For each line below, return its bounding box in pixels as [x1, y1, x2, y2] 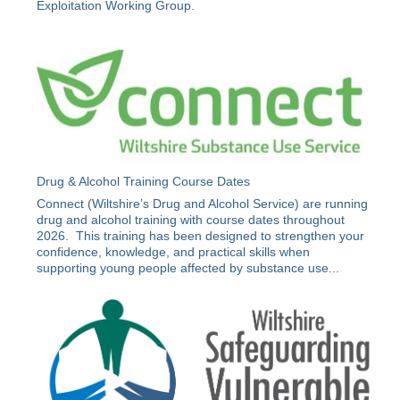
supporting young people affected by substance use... [37, 260, 340, 275]
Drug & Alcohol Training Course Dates [37, 173, 251, 188]
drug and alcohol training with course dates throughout [37, 212, 346, 227]
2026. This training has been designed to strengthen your [37, 228, 365, 243]
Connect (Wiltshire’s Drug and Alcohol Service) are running [37, 196, 369, 211]
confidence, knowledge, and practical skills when [37, 244, 311, 259]
